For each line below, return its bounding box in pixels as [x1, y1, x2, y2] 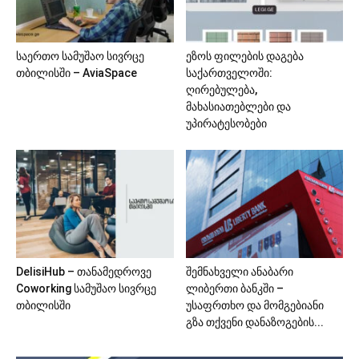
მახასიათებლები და [185, 99, 291, 113]
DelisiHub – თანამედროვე [16, 264, 151, 278]
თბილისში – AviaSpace [16, 66, 137, 79]
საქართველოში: [185, 66, 272, 79]
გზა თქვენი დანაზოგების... [185, 315, 324, 329]
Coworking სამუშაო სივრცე [16, 281, 156, 295]
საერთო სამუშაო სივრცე [16, 49, 144, 63]
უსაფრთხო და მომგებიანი [185, 298, 324, 312]
